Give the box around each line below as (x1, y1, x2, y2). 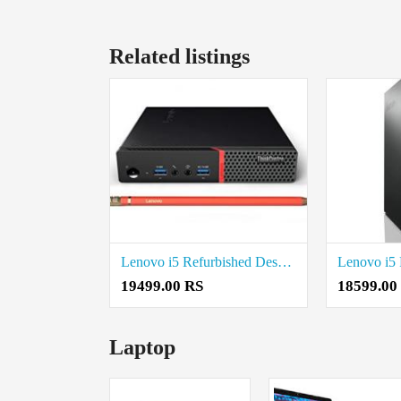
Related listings (109, 45, 250, 68)
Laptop (109, 336, 175, 360)
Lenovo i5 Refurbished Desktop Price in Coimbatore (277, 254, 292, 270)
